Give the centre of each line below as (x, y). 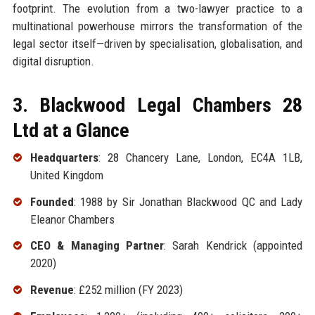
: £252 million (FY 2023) (128, 290)
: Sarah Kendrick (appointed (233, 246)
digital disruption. (53, 61)
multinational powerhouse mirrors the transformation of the (157, 26)
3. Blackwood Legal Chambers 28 (157, 105)
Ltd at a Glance (71, 130)
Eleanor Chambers (72, 219)
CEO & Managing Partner (97, 246)
